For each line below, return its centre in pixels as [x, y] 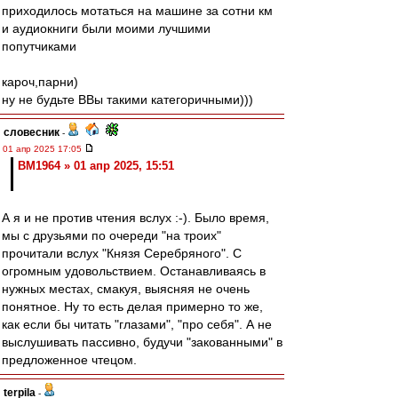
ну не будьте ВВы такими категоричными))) [127, 99]
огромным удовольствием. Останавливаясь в [134, 271]
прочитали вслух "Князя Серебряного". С [122, 253]
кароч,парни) [40, 82]
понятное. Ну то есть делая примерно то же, [132, 306]
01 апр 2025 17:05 [44, 149]
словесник [32, 132]
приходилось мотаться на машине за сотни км [137, 11]
